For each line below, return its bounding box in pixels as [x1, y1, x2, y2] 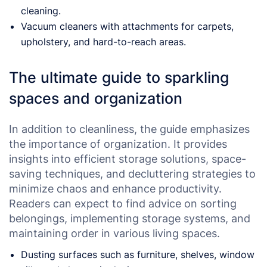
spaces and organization [9, 89, 182, 107]
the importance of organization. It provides [9, 137, 227, 150]
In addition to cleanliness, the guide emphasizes [9, 122, 250, 135]
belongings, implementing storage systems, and [9, 212, 250, 225]
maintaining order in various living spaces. [9, 226, 220, 240]
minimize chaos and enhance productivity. [9, 182, 222, 195]
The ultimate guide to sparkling [9, 68, 229, 86]
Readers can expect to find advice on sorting [9, 197, 237, 210]
